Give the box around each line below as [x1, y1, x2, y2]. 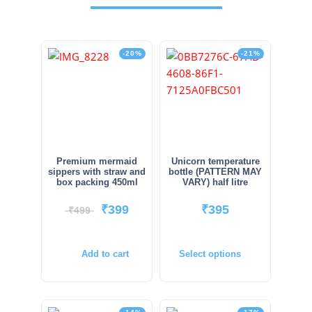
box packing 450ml [56, 177, 138, 188]
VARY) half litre [182, 177, 248, 188]
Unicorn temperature [171, 156, 260, 167]
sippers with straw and [48, 166, 146, 178]
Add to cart [81, 249, 129, 260]
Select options [178, 249, 241, 260]
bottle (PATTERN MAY [169, 166, 262, 178]
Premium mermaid [56, 156, 137, 167]
